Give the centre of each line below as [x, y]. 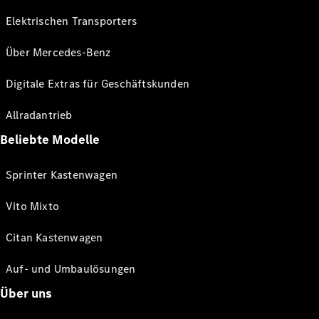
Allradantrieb [39, 115]
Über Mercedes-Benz [58, 52]
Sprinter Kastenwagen [62, 174]
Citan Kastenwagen [54, 237]
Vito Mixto [32, 206]
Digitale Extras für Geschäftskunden [98, 83]
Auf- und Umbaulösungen [71, 268]
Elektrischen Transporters [71, 21]
